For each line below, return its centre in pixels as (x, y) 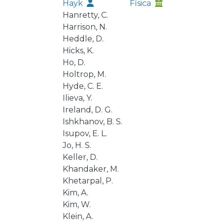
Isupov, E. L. (85, 133)
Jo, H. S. (77, 145)
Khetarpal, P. (88, 181)
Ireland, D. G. (87, 110)
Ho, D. (74, 62)
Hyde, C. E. (83, 86)
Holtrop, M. (84, 74)
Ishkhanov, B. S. (92, 122)
